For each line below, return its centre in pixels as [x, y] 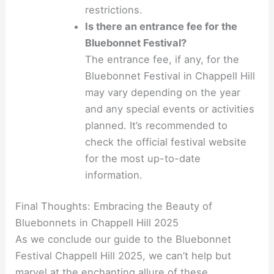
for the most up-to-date [143, 158]
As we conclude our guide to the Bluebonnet [124, 239]
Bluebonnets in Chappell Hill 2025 [97, 223]
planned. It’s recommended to [157, 125]
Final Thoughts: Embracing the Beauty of [114, 206]
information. [114, 175]
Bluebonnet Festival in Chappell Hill [170, 76]
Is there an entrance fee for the [161, 26]
